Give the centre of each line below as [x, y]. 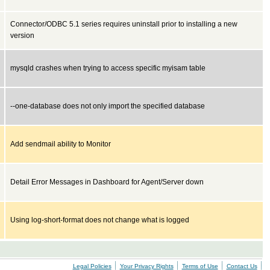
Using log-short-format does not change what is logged [100, 220]
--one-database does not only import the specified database [108, 106]
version [22, 36]
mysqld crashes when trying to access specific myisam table [108, 68]
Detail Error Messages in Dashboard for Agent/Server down [107, 182]
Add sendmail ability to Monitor [61, 144]
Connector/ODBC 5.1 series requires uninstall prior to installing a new [124, 24]
